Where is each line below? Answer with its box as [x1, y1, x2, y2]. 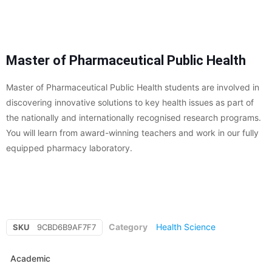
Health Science [156, 222, 216, 233]
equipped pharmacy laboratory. [6, 143, 132, 154]
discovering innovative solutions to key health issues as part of [6, 97, 254, 108]
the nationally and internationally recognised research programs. [6, 112, 261, 123]
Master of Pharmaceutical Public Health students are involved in [6, 82, 259, 93]
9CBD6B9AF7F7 [37, 222, 96, 233]
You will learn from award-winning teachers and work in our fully [6, 127, 259, 138]
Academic [10, 253, 50, 264]
